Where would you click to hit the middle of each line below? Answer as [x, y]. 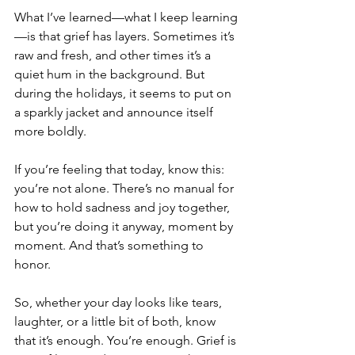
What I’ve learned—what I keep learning [126, 17]
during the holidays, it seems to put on [124, 93]
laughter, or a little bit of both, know [116, 321]
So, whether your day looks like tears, [120, 302]
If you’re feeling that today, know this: [121, 169]
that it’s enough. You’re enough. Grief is [127, 340]
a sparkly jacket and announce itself [115, 112]
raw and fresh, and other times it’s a [114, 55]
